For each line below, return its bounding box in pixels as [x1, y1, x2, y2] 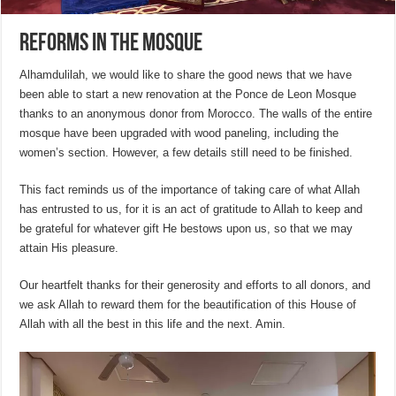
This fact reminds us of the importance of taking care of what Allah [19, 183, 361, 197]
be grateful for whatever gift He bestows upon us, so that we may [19, 222, 354, 236]
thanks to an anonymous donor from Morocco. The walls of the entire [19, 107, 373, 121]
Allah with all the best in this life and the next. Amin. [19, 317, 286, 331]
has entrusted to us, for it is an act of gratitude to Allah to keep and [19, 202, 363, 217]
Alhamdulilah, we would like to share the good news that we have [19, 68, 353, 82]
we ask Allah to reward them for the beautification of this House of [19, 298, 357, 312]
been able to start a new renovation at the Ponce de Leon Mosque [19, 88, 357, 102]
